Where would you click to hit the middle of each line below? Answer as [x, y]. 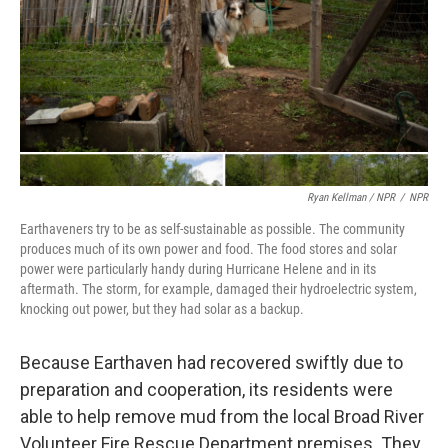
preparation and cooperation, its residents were [206, 389]
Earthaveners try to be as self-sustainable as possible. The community [212, 229]
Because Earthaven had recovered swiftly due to [211, 362]
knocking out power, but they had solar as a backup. [162, 309]
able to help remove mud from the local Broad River [222, 416]
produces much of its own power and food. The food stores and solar [208, 249]
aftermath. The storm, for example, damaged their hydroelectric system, [218, 289]
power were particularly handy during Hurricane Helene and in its [198, 269]
